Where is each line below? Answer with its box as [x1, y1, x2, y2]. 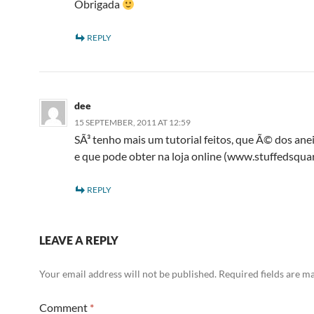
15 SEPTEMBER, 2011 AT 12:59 [74, 117, 191, 128]
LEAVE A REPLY [39, 233, 118, 247]
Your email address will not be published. [39, 268, 217, 280]
